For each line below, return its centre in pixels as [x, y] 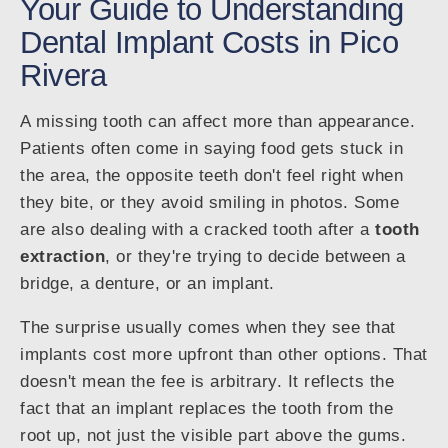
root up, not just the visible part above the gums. [213, 436]
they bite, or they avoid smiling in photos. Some [209, 203]
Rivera [63, 75]
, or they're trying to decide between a [255, 257]
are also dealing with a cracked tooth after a [197, 230]
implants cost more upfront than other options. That [224, 355]
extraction [62, 257]
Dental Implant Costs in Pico [209, 42]
